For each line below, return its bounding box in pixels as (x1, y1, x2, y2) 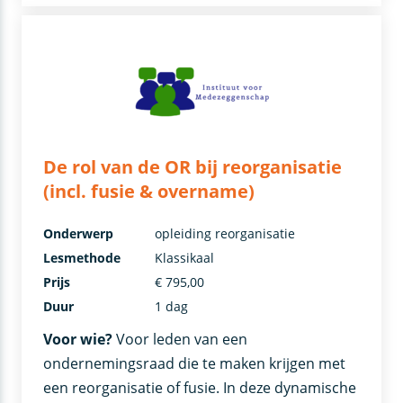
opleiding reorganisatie (155, 225, 296, 243)
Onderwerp (43, 225, 114, 243)
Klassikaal (155, 249, 215, 267)
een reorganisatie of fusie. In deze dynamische (43, 378, 357, 399)
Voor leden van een (112, 329, 248, 350)
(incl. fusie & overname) (43, 179, 255, 204)
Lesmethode (43, 249, 121, 267)
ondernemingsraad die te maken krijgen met (43, 354, 346, 374)
